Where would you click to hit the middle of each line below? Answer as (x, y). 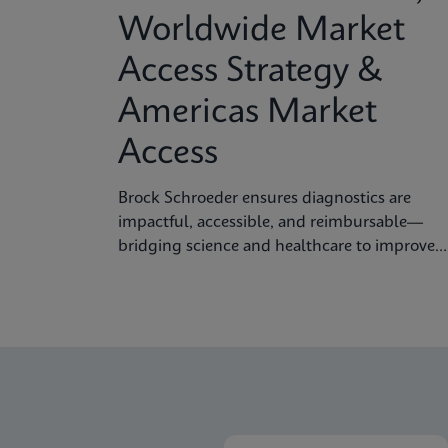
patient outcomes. (184, 270)
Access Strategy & (250, 72)
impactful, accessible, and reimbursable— (270, 222)
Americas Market (247, 113)
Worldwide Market (261, 31)
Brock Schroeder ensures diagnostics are (264, 198)
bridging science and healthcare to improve (276, 246)
